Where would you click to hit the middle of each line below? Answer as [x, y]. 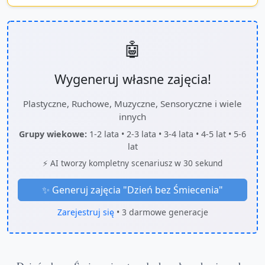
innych [132, 117]
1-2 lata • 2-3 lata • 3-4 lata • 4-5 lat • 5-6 [167, 134]
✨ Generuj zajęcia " [85, 190]
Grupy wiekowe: [53, 134]
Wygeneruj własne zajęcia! [132, 79]
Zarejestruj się [85, 212]
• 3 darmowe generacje [161, 212]
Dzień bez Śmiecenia [173, 190]
